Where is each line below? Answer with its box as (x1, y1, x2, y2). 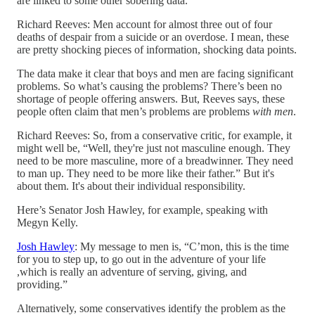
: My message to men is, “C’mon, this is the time (75, 240, 289, 252)
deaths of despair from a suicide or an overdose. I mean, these (17, 30, 289, 43)
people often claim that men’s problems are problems (17, 105, 252, 117)
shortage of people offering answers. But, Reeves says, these (17, 92, 285, 105)
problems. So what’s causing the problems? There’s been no (17, 79, 282, 92)
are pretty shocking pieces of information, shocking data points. (17, 43, 297, 56)
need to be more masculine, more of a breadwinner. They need (17, 154, 293, 167)
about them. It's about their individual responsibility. (17, 179, 245, 192)
